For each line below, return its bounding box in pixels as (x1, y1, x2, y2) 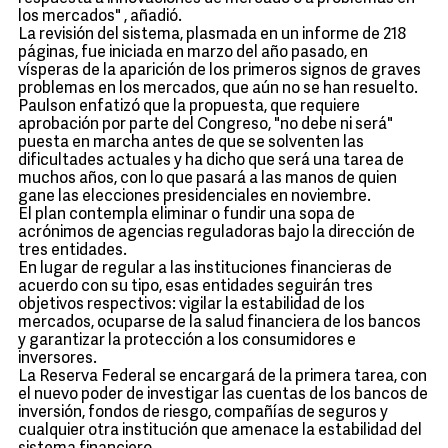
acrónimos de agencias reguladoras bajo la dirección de (18, 225, 415, 241)
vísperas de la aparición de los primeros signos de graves (18, 63, 421, 79)
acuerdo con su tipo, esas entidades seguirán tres (18, 279, 373, 295)
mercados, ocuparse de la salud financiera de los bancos (18, 315, 421, 331)
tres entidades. (18, 243, 127, 259)
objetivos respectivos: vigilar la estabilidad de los (18, 297, 365, 313)
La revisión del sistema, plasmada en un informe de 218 (18, 27, 406, 43)
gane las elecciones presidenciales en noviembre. (18, 189, 371, 205)
